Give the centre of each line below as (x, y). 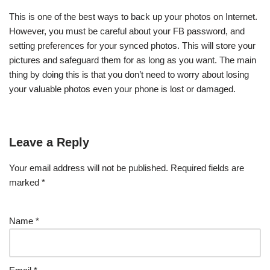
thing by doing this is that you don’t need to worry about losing (129, 74)
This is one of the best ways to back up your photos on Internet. (133, 17)
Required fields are (207, 168)
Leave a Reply (49, 142)
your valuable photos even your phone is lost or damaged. (122, 89)
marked (25, 182)
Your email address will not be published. (89, 168)
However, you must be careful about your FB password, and (127, 31)
